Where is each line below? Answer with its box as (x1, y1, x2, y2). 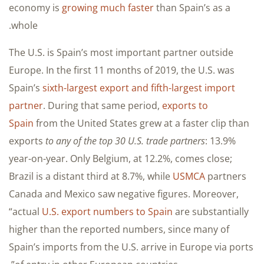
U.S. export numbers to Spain (42, 204, 173, 218)
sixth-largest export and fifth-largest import (42, 81, 235, 94)
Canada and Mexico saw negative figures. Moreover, (9, 187, 239, 200)
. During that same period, (43, 98, 162, 112)
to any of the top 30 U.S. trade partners (45, 134, 205, 147)
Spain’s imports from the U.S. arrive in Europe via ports (9, 240, 253, 253)
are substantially (173, 204, 249, 218)
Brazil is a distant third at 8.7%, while (9, 169, 173, 183)
